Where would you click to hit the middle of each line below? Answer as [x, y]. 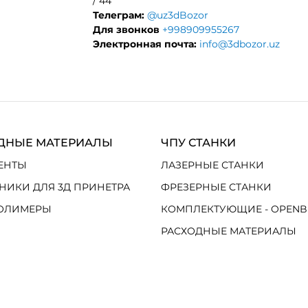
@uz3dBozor [177, 15]
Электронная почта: [144, 44]
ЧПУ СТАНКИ [198, 143]
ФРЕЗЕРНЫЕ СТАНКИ [216, 187]
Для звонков [126, 30]
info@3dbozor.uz [239, 44]
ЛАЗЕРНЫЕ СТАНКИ [212, 165]
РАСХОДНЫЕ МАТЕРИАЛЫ [228, 231]
